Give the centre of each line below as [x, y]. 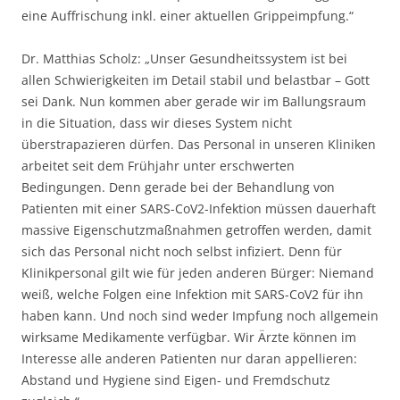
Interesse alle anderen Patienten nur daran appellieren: [189, 359]
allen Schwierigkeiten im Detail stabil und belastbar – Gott [196, 80]
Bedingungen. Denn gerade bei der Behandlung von [178, 187]
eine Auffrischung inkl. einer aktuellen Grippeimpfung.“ [187, 16]
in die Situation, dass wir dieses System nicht [157, 123]
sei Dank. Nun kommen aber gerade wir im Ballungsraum [194, 102]
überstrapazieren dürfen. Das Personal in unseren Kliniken [199, 145]
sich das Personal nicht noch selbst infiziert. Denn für [182, 252]
